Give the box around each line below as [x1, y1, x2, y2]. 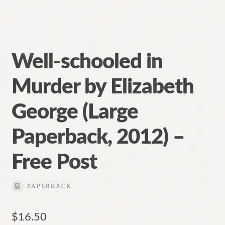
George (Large [11, 101, 138, 123]
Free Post [11, 152, 97, 173]
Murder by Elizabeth [11, 76, 194, 98]
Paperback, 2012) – [11, 127, 184, 148]
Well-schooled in [11, 51, 163, 73]
